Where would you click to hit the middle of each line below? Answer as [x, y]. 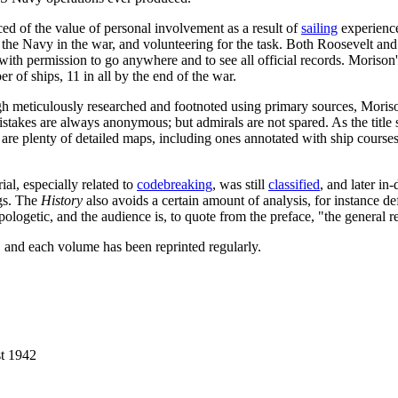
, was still [240, 184]
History [62, 200]
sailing [319, 28]
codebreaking [175, 184]
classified [294, 184]
